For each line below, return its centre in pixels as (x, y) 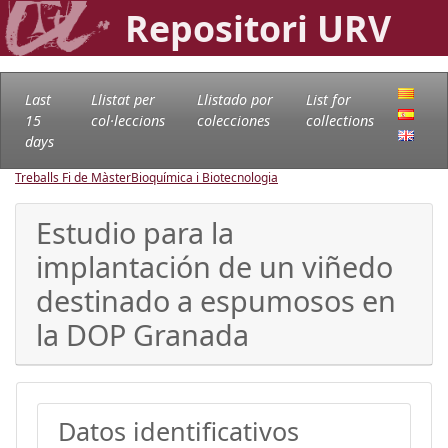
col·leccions (127, 120)
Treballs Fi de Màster (73, 177)
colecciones (233, 120)
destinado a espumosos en (216, 300)
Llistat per (122, 99)
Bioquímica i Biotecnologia (204, 177)
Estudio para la (135, 232)
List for (328, 99)
